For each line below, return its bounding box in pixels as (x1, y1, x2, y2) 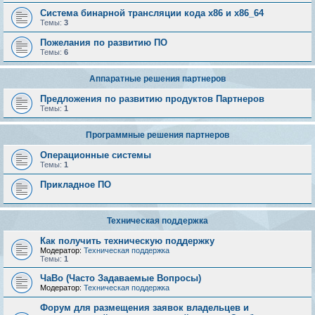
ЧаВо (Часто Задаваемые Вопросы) (40, 273, 201, 283)
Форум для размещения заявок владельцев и (40, 302, 249, 313)
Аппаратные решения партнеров (89, 74, 226, 84)
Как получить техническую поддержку (40, 236, 214, 246)
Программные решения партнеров (86, 130, 229, 140)
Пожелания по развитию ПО (40, 37, 167, 48)
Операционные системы (40, 150, 151, 160)
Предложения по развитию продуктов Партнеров (40, 94, 264, 104)
